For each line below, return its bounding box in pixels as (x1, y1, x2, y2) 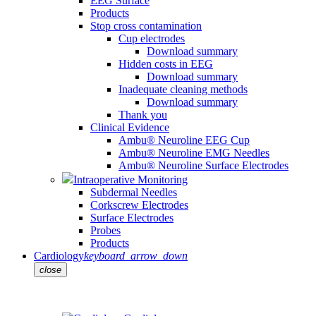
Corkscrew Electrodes (90, 199, 188, 211)
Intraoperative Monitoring (73, 174, 188, 186)
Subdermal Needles (90, 186, 177, 198)
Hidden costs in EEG (119, 58, 213, 70)
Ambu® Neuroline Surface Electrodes (119, 159, 288, 171)
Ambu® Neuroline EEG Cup (119, 134, 250, 146)
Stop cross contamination (90, 20, 202, 32)
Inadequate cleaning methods (119, 83, 248, 95)
